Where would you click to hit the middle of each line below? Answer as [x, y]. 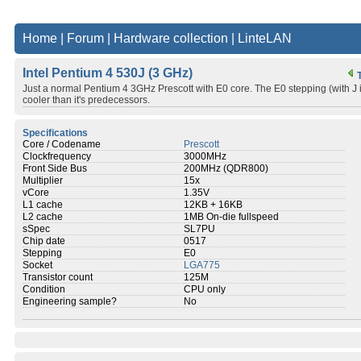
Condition [44, 289]
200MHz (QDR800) [226, 168]
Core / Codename [62, 144]
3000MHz [205, 156]
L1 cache [43, 205]
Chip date [44, 241]
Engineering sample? [70, 301]
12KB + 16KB [213, 205]
